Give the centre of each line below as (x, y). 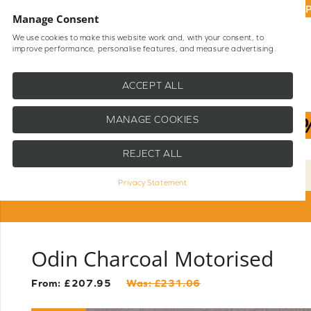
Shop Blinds (60, 62)
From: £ (52, 283)
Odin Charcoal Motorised (152, 259)
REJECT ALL (153, 154)
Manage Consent (56, 19)
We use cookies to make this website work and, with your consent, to (138, 37)
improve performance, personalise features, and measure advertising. (145, 49)
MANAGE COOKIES (153, 120)
